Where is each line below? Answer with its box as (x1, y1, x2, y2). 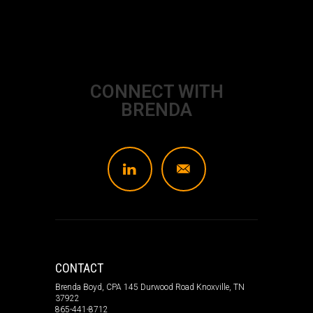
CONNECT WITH (89, 81, 224, 102)
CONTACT (55, 261, 103, 275)
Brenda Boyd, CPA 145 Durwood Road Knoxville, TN (55, 282, 245, 292)
